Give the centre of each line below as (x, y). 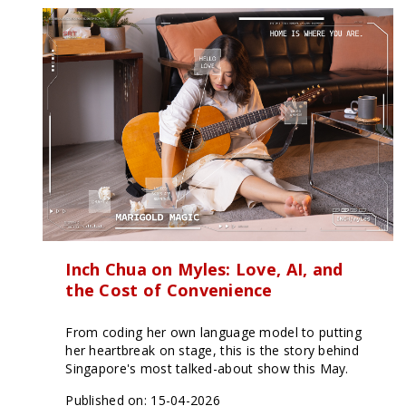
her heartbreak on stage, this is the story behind (213, 351)
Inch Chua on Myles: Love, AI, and (204, 270)
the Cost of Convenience (169, 290)
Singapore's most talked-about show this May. (207, 369)
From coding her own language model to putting (213, 333)
